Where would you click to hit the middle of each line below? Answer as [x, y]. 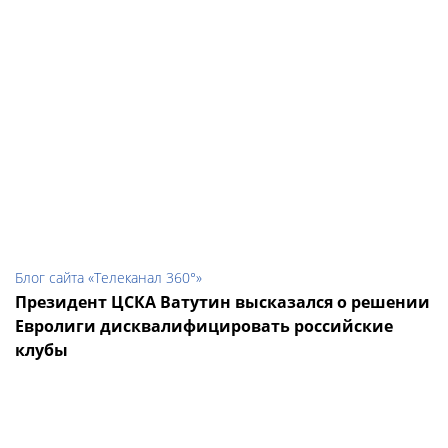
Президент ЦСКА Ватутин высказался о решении [222, 302]
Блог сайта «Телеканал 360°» [108, 278]
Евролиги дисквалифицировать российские [204, 326]
